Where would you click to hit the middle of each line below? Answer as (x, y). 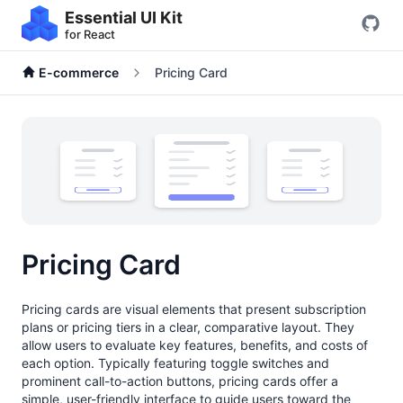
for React (90, 34)
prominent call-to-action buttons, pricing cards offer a (180, 381)
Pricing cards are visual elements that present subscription (194, 309)
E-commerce (77, 72)
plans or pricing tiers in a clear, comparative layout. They (188, 327)
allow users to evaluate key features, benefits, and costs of (195, 345)
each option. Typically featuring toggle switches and (175, 363)
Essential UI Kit (124, 18)
